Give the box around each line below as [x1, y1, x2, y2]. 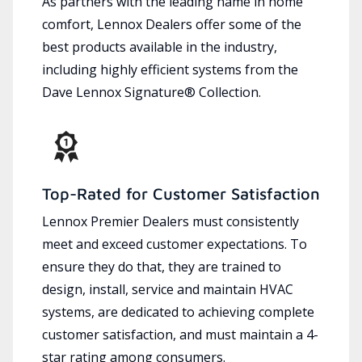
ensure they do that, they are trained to [42, 257, 281, 276]
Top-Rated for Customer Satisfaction [42, 183, 320, 203]
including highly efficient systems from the [42, 60, 298, 78]
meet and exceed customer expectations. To [42, 234, 307, 253]
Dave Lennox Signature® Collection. [42, 82, 261, 101]
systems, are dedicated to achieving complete [42, 302, 314, 321]
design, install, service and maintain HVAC [42, 280, 293, 298]
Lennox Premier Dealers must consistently [42, 212, 299, 230]
